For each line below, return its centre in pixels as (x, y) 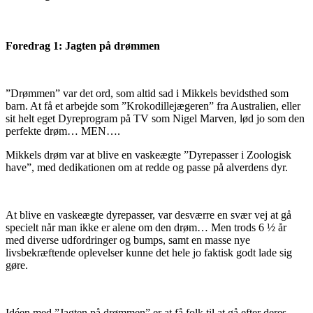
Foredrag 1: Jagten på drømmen (83, 46)
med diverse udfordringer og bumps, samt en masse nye (128, 240)
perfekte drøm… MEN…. (63, 131)
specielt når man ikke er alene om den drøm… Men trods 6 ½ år (146, 228)
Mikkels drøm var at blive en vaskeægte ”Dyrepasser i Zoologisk (148, 155)
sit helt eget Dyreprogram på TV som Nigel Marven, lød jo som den (155, 119)
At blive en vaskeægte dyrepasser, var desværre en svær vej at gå (148, 215)
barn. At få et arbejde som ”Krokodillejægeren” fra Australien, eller (153, 106)
